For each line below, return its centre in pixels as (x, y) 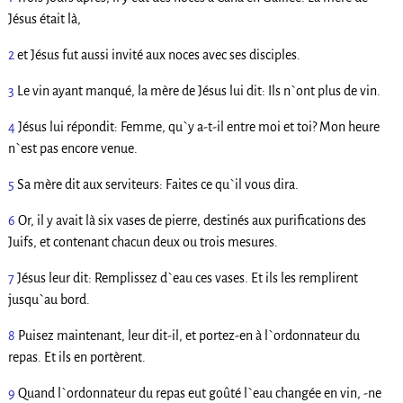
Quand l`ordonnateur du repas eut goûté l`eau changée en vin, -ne (199, 393)
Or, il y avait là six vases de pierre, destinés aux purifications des (192, 220)
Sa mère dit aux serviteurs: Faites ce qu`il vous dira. (157, 184)
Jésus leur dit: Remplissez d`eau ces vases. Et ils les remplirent (187, 278)
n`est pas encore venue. (72, 148)
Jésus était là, (44, 18)
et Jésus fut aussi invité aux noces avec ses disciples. (158, 54)
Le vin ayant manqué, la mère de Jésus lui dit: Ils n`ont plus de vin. (198, 90)
